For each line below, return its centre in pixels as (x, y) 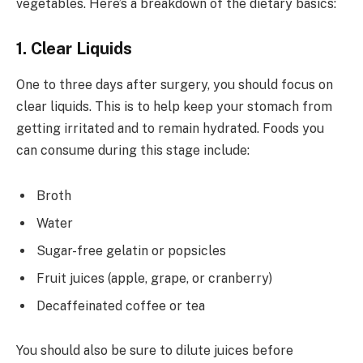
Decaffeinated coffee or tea (121, 305)
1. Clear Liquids (74, 49)
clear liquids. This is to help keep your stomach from (174, 106)
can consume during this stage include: (133, 150)
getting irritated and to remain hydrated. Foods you (170, 128)
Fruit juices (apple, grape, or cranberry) (154, 278)
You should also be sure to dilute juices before (155, 351)
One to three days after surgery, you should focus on (175, 84)
